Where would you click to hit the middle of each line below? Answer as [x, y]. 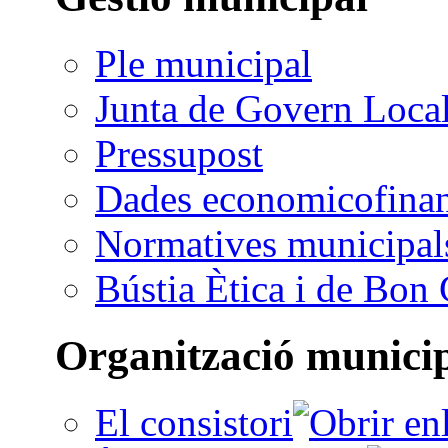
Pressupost [179, 154]
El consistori [194, 422]
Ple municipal [203, 64]
